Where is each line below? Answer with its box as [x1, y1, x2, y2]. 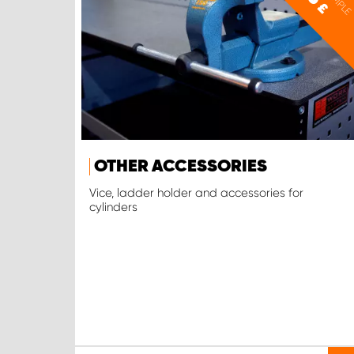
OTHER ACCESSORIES [94, 158, 267, 176]
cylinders [89, 200, 137, 215]
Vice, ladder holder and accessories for [89, 186, 303, 201]
